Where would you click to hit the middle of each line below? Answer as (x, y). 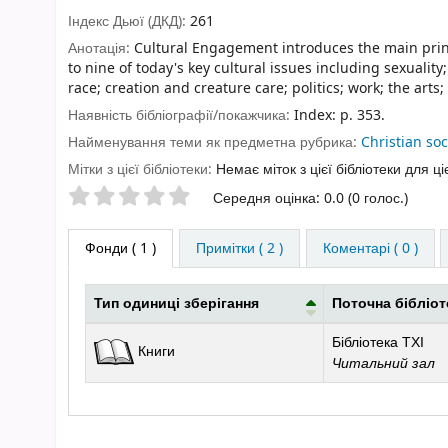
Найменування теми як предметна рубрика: (214, 142)
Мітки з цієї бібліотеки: (140, 169)
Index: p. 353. (339, 115)
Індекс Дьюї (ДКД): (129, 22)
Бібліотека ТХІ (378, 343)
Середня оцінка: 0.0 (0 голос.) (310, 199)
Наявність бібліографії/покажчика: (181, 115)
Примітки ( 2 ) (239, 249)
